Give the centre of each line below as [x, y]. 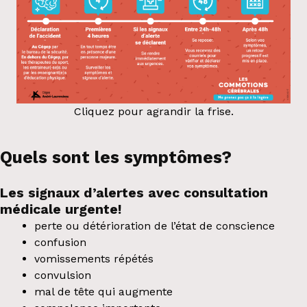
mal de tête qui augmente [103, 291]
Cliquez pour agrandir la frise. [153, 111]
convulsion [62, 275]
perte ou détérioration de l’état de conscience [154, 225]
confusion [60, 242]
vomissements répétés [94, 258]
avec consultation [206, 193]
